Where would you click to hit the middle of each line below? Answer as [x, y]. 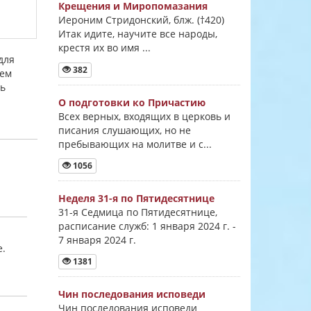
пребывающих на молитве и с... [135, 144]
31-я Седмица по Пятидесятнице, [137, 212]
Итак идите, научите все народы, [137, 34]
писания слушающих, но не [124, 130]
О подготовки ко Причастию [132, 102]
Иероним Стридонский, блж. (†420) [141, 20]
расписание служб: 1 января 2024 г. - [147, 226]
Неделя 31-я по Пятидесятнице [136, 198]
